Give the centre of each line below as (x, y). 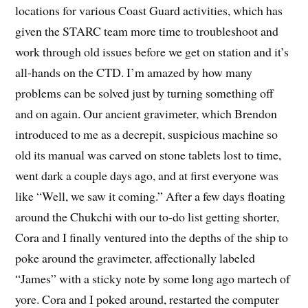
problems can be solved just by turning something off (145, 92)
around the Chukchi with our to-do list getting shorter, (147, 216)
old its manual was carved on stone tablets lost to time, (148, 154)
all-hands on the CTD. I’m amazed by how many (134, 72)
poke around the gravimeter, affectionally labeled (135, 257)
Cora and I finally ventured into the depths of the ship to (152, 237)
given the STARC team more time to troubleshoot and (147, 31)
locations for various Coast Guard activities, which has (149, 10)
